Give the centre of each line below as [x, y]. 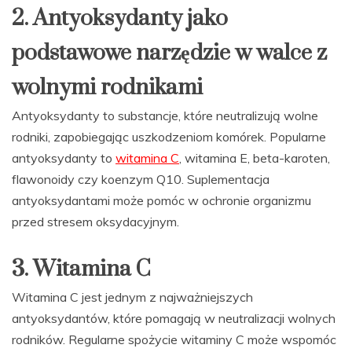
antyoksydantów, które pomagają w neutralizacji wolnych [174, 319]
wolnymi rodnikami [107, 88]
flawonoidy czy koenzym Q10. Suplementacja [141, 180]
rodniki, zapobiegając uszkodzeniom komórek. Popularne [169, 137]
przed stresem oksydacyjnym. [95, 222]
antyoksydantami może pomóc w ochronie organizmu [161, 201]
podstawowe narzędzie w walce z [169, 53]
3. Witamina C [81, 269]
